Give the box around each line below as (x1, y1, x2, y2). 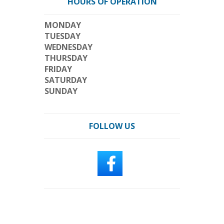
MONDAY (44, 19, 81, 30)
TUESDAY (44, 30, 80, 41)
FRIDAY (44, 63, 72, 74)
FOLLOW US (89, 120, 135, 131)
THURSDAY (44, 52, 87, 63)
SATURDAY (44, 74, 87, 85)
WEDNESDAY (44, 41, 92, 52)
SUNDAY (44, 85, 77, 96)
